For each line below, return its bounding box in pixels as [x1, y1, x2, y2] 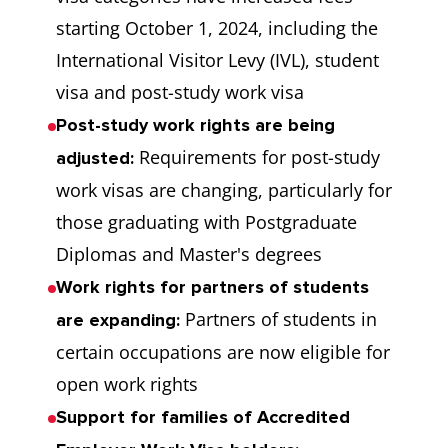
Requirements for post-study [134, 145, 380, 170]
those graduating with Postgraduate [56, 210, 357, 235]
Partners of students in [185, 307, 377, 332]
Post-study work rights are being [56, 114, 335, 137]
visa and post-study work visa [56, 80, 304, 105]
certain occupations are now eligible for [56, 340, 390, 365]
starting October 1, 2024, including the [56, 16, 378, 41]
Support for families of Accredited [56, 406, 350, 429]
